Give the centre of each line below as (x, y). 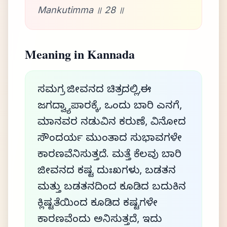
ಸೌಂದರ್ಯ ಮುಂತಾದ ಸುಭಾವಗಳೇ (110, 140)
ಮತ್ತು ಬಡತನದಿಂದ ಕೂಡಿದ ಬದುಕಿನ (112, 188)
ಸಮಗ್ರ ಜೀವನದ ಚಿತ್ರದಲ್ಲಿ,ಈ (94, 91)
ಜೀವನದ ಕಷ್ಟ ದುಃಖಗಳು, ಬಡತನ (107, 172)
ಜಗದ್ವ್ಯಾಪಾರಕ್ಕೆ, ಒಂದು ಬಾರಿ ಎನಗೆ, (110, 107)
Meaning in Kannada (80, 54)
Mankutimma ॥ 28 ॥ (81, 10)
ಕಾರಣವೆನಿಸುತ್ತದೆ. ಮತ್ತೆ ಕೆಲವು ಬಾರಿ (109, 156)
